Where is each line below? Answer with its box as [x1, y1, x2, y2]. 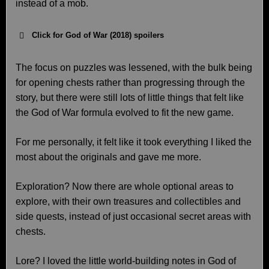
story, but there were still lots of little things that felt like [16, 92, 244, 103]
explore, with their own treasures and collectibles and [16, 196, 241, 207]
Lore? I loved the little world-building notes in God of [16, 256, 236, 266]
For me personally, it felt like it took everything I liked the [16, 137, 252, 147]
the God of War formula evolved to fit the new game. [16, 107, 234, 118]
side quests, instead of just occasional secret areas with [16, 211, 251, 222]
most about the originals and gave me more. [16, 152, 201, 162]
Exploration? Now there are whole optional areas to [16, 181, 234, 192]
